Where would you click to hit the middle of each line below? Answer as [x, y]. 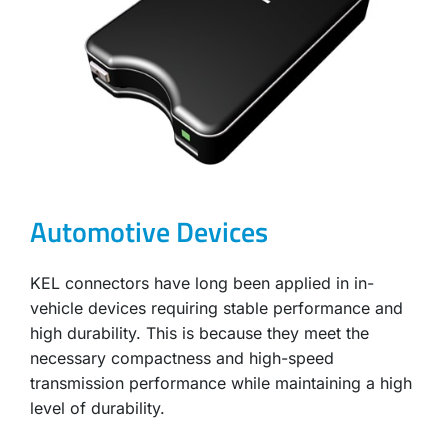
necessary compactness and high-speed [182, 358]
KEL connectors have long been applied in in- [202, 283]
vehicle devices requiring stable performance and [217, 308]
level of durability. [98, 408]
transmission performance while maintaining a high [221, 383]
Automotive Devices [149, 232]
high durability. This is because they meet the [200, 333]
